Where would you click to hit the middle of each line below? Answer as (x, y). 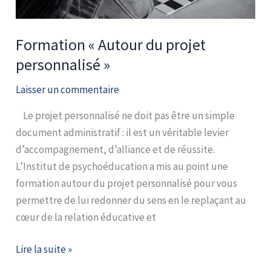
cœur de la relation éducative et (86, 217)
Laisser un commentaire (68, 89)
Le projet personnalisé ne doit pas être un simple (126, 115)
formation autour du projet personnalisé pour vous (127, 183)
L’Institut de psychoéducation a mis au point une (122, 166)
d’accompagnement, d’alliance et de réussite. (116, 149)
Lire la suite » (44, 250)
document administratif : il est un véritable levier (122, 132)
